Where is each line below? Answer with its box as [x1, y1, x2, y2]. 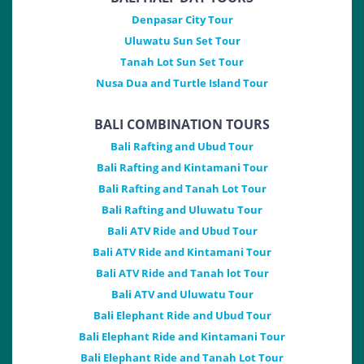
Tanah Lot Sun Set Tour [120, 54, 244, 70]
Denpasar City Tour [131, 12, 233, 28]
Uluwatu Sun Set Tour [123, 33, 240, 49]
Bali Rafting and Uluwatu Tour [102, 202, 262, 218]
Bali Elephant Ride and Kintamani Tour [79, 329, 285, 344]
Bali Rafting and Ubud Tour [110, 139, 253, 154]
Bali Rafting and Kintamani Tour [96, 160, 268, 175]
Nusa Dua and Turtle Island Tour [96, 76, 268, 91]
